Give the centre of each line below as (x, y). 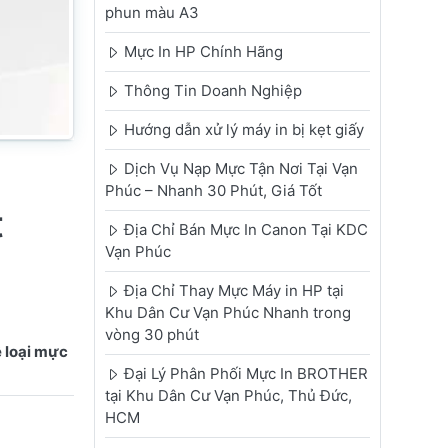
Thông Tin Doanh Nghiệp (212, 91)
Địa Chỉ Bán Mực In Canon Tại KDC (245, 230)
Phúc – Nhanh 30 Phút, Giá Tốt (213, 191)
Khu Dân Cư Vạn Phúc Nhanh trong (227, 313)
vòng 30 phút (151, 335)
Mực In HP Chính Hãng (203, 52)
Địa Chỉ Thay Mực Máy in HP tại (233, 291)
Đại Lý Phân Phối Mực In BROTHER (245, 374)
